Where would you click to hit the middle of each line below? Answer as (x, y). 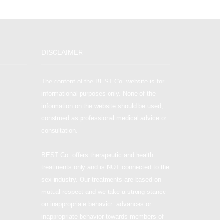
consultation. (59, 130)
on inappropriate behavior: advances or (96, 204)
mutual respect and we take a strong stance (103, 192)
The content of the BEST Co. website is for (102, 81)
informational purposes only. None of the (98, 93)
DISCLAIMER (62, 52)
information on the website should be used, (102, 106)
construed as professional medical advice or (104, 118)
